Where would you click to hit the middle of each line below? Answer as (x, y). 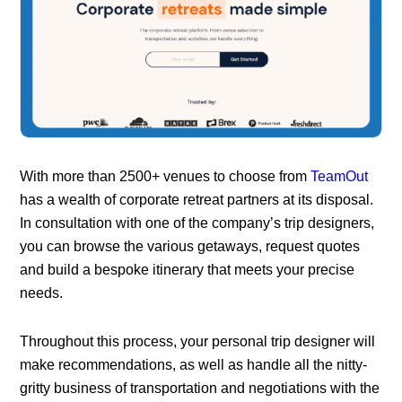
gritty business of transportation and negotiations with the (200, 388)
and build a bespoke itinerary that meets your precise (188, 269)
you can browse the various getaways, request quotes (190, 246)
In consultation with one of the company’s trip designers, (197, 223)
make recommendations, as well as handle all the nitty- (194, 364)
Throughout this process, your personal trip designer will (198, 341)
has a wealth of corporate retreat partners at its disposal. (197, 199)
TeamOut (340, 176)
